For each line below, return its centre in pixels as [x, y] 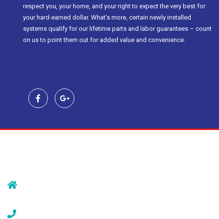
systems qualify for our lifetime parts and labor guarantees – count [117, 29]
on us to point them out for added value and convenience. [104, 40]
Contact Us [33, 155]
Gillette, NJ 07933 [38, 196]
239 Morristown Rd [46, 186]
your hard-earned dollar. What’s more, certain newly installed [107, 18]
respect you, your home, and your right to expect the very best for [114, 6]
